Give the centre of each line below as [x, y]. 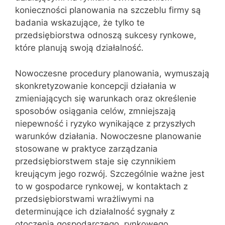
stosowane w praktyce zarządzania [86, 148]
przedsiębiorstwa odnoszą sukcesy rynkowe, [106, 35]
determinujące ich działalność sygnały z [95, 211]
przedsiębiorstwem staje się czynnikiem [95, 161]
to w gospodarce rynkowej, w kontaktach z [101, 186]
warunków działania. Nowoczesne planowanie [108, 136]
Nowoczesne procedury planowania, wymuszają [112, 73]
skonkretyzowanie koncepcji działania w [96, 86]
